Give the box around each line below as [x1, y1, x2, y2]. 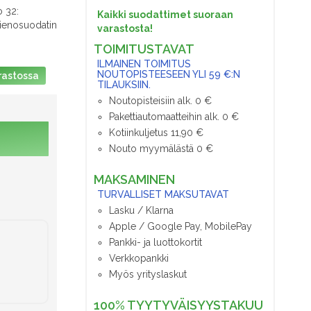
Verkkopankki [109, 252, 169, 264]
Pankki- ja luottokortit [109, 236, 203, 248]
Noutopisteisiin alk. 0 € [109, 94, 212, 106]
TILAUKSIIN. [97, 78, 151, 90]
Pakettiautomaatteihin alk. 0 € [109, 110, 239, 122]
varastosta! [97, 22, 153, 34]
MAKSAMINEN [94, 171, 176, 187]
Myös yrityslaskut [109, 268, 187, 280]
